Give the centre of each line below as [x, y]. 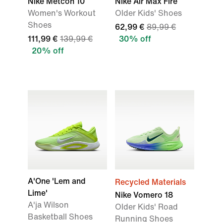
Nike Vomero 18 [144, 195]
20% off [48, 51]
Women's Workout [62, 13]
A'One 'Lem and [57, 181]
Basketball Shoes [60, 217]
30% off [135, 39]
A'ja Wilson [48, 205]
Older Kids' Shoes [148, 13]
